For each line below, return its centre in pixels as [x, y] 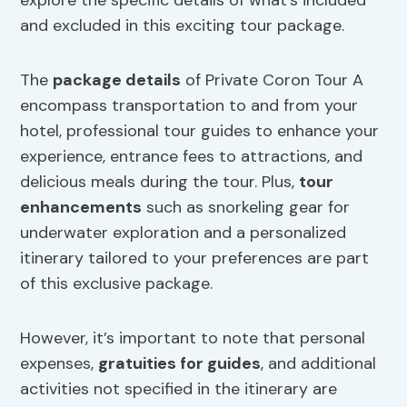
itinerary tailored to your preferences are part [195, 258]
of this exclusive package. [117, 284]
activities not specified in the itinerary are [179, 389]
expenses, [60, 364]
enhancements [81, 208]
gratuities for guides [180, 364]
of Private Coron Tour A [273, 80]
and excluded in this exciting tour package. [183, 26]
